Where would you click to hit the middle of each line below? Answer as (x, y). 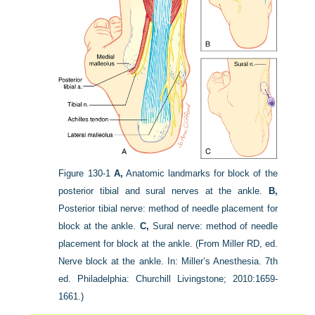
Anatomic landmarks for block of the (200, 173)
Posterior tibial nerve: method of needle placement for (168, 208)
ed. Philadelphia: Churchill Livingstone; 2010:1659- (168, 278)
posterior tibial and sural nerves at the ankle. (163, 191)
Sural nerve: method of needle (213, 226)
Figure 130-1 (84, 173)
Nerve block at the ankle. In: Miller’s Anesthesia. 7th (168, 261)
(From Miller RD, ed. (236, 243)
